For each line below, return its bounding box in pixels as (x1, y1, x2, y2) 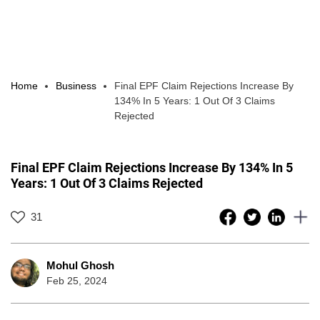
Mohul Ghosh (46, 259, 114, 271)
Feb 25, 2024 (46, 274, 107, 286)
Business (56, 79, 96, 91)
